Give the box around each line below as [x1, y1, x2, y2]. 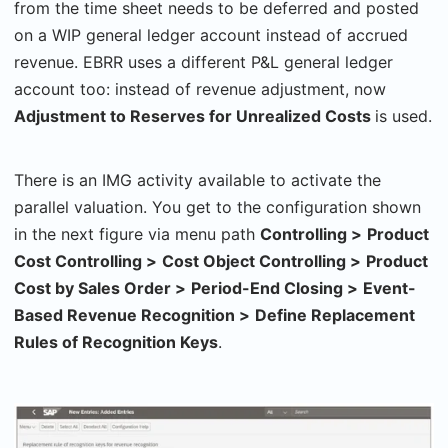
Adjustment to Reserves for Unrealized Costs [14, 106, 375, 127]
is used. [375, 106, 432, 127]
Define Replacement [255, 305, 415, 326]
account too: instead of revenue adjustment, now [14, 79, 386, 100]
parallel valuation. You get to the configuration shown [14, 197, 421, 218]
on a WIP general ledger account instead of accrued [14, 25, 408, 46]
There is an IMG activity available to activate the [14, 170, 381, 191]
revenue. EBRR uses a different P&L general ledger [14, 52, 393, 73]
